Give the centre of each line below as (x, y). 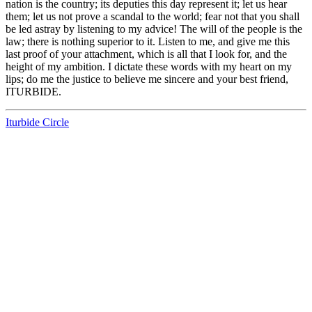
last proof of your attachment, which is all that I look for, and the (146, 54)
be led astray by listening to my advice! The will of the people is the (154, 29)
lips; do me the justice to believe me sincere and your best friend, (147, 79)
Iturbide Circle (37, 123)
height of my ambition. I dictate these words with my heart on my (149, 67)
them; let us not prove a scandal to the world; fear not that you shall (153, 17)
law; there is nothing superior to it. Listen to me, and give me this (148, 42)
